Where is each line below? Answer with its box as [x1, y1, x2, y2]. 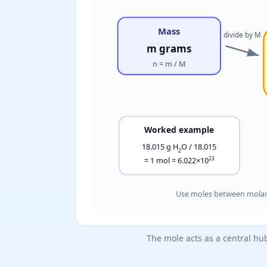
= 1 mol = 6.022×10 [144, 154, 209, 166]
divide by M [223, 30, 261, 40]
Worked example [144, 123, 215, 135]
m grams [147, 41, 192, 55]
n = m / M [152, 58, 186, 70]
